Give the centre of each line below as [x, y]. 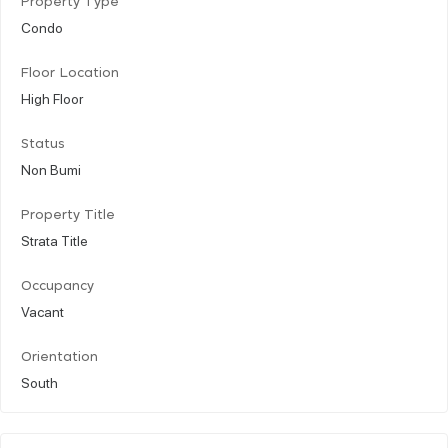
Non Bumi [51, 168]
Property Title [68, 215]
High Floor [52, 97]
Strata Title [54, 239]
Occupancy [57, 286]
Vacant [42, 310]
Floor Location [70, 73]
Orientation [59, 357]
